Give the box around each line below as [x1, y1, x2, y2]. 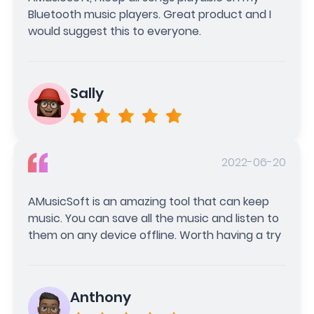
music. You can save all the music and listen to [28, 210, 279, 226]
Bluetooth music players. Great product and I [28, 6, 271, 22]
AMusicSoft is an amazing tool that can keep [28, 193, 269, 210]
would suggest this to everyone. [28, 22, 201, 39]
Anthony [70, 287, 131, 307]
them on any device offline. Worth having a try [28, 226, 281, 243]
